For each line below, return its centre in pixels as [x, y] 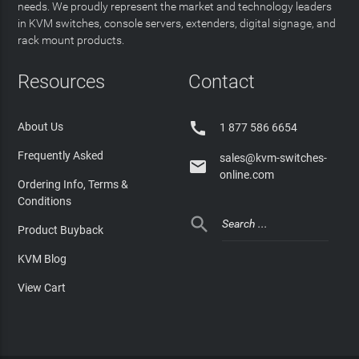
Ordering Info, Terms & [73, 184]
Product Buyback [61, 230]
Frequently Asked [61, 155]
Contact [221, 81]
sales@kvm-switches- [273, 157]
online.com [246, 174]
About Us [41, 126]
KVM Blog [42, 258]
